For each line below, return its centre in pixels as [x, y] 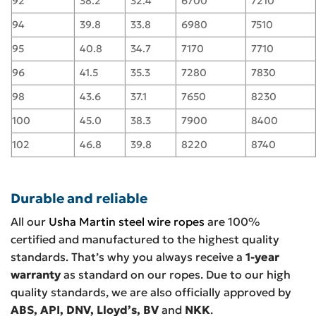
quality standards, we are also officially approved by [151, 292]
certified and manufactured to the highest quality [145, 239]
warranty [36, 275]
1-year [262, 257]
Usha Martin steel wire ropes [127, 222]
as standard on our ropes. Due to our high [176, 275]
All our [30, 222]
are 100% [232, 222]
